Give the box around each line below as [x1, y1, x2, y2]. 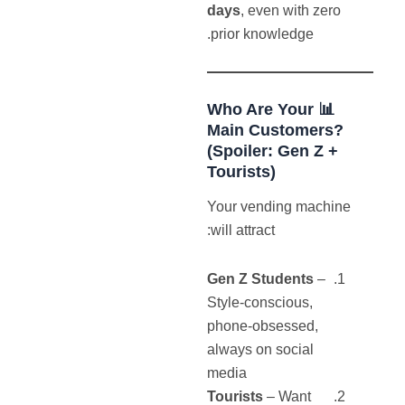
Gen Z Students [207, 271, 315, 287]
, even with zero [240, 3, 342, 19]
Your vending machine [207, 199, 352, 215]
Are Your [242, 99, 315, 118]
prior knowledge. [211, 26, 315, 42]
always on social [207, 342, 315, 358]
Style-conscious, [207, 295, 314, 311]
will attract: [211, 222, 276, 239]
